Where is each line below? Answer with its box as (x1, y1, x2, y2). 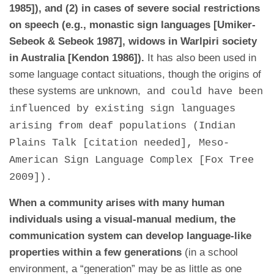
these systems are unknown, (9, 85, 141, 97)
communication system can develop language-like (9, 230, 251, 242)
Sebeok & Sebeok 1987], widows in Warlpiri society (9, 35, 257, 47)
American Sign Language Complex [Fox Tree (9, 154, 254, 166)
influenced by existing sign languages (9, 103, 235, 114)
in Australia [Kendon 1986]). (9, 52, 144, 64)
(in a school (185, 246, 238, 258)
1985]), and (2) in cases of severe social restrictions (9, 2, 260, 14)
